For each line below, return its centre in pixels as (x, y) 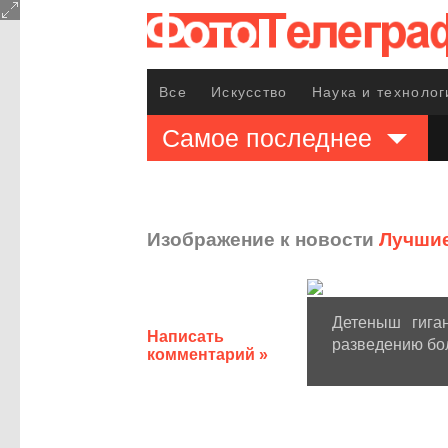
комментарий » (207, 354)
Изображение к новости (263, 239)
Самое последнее (267, 138)
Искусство (249, 92)
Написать (185, 336)
